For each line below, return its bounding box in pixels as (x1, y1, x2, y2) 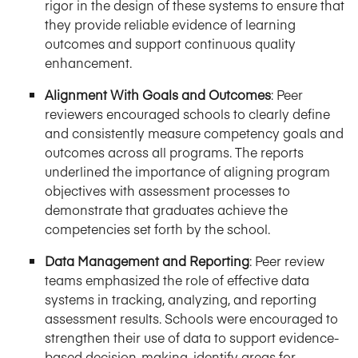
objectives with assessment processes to (45, 181, 290, 199)
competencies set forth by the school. (45, 219, 270, 237)
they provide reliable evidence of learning (45, 14, 296, 33)
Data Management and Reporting (45, 251, 249, 269)
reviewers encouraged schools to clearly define (45, 104, 330, 122)
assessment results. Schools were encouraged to (45, 308, 338, 327)
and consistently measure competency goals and (45, 123, 344, 141)
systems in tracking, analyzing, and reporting (45, 289, 316, 308)
